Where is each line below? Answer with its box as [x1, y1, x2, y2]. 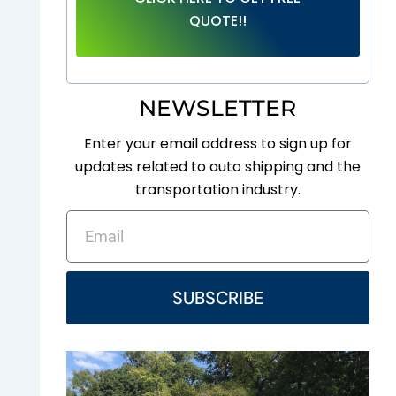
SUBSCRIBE [171, 286, 263, 309]
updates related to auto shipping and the [74, 156, 361, 177]
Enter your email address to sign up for [83, 133, 352, 154]
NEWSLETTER [139, 95, 297, 121]
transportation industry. [134, 179, 301, 200]
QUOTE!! [188, 11, 247, 31]
